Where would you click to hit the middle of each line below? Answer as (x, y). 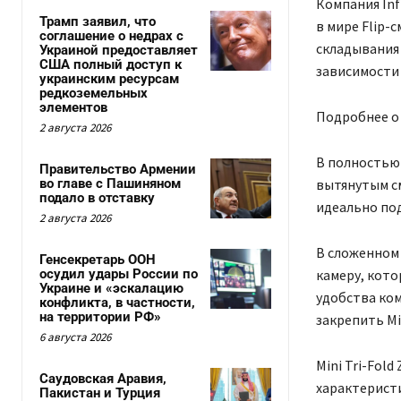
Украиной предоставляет (119, 50)
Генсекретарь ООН (98, 259)
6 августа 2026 (75, 337)
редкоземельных (94, 93)
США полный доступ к (111, 64)
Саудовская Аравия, (103, 378)
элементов (73, 107)
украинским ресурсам (109, 78)
